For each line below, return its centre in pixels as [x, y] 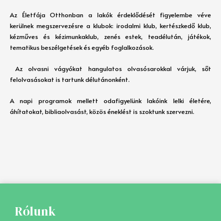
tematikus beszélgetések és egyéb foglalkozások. [82, 47]
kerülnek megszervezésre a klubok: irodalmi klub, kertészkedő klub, [110, 25]
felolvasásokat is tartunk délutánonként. [71, 79]
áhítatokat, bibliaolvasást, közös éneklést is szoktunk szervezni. [102, 111]
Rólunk [35, 211]
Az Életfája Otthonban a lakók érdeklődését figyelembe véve [110, 15]
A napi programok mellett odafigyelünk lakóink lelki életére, [110, 100]
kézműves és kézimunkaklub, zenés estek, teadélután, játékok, [110, 36]
